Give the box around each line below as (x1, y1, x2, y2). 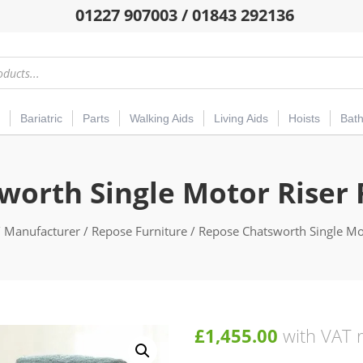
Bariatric (20, 112, 62, 126)
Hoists (288, 112, 320, 126)
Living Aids (214, 112, 268, 126)
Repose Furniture (92, 223, 187, 240)
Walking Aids (130, 112, 194, 126)
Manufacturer (4, 223, 80, 240)
